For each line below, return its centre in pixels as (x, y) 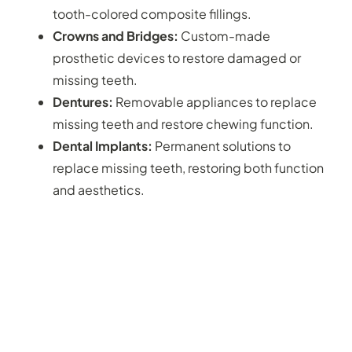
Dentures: (83, 101)
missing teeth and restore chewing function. (183, 123)
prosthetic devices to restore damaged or (177, 57)
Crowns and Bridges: (117, 35)
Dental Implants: (103, 145)
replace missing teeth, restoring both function (189, 167)
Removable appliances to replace (215, 101)
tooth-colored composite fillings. (152, 13)
